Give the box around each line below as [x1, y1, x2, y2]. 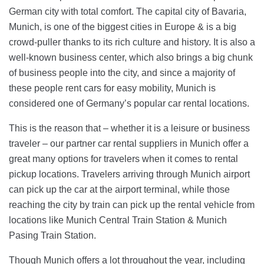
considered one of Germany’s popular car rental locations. [9, 98, 249, 108]
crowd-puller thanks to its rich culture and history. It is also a [9, 37, 255, 47]
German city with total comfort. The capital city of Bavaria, [9, 6, 246, 16]
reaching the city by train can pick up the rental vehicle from [9, 199, 255, 210]
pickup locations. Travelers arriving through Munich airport [9, 169, 250, 179]
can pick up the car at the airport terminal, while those [9, 184, 230, 194]
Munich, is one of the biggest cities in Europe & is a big [9, 21, 236, 32]
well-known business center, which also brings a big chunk [9, 52, 253, 62]
